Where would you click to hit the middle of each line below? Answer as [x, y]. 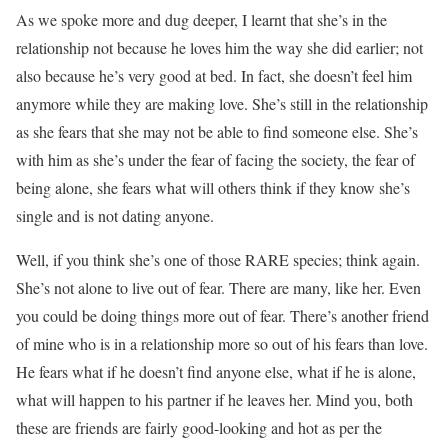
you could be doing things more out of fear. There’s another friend [222, 315]
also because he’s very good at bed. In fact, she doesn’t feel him [214, 75]
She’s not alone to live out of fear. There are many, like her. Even [218, 287]
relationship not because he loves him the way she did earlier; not [219, 47]
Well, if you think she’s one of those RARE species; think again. [218, 259]
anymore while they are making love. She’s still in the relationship [222, 103]
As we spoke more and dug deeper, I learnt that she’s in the [201, 19]
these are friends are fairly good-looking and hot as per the [199, 427]
